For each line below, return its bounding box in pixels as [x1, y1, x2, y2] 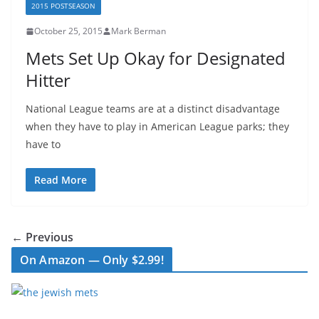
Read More [34, 173, 87, 187]
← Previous [11, 229, 73, 245]
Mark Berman [111, 25, 166, 37]
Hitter [26, 68, 70, 92]
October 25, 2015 [34, 25, 103, 37]
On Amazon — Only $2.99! [20, 252, 164, 268]
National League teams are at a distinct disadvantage [26, 102, 280, 115]
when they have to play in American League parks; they [26, 120, 289, 133]
